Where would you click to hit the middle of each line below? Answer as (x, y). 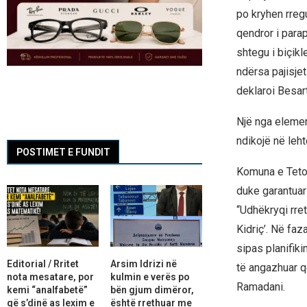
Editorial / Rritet (43, 263)
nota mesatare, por (50, 277)
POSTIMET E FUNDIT (63, 152)
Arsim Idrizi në (143, 263)
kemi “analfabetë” (47, 290)
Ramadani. (260, 286)
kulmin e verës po (150, 277)
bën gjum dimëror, (152, 290)
